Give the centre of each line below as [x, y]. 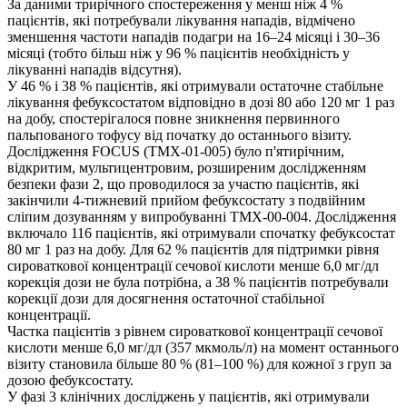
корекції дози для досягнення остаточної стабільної [166, 299]
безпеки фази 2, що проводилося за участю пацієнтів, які [183, 184]
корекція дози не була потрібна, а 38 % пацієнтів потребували [198, 283]
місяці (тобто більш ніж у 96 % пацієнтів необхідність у [179, 54]
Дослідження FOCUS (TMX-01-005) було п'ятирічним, [176, 152]
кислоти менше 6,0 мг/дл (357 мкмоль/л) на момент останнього [203, 348]
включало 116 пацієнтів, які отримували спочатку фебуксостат [201, 233]
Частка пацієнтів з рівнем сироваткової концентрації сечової [195, 332]
